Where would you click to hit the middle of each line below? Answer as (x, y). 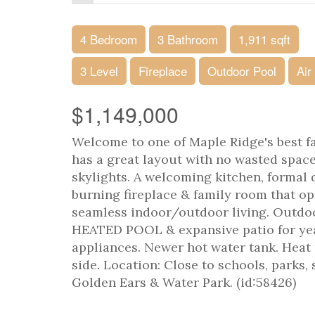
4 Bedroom (109, 39)
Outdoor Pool (242, 71)
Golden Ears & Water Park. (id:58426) (184, 282)
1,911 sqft (264, 39)
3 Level (99, 71)
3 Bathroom (188, 39)
